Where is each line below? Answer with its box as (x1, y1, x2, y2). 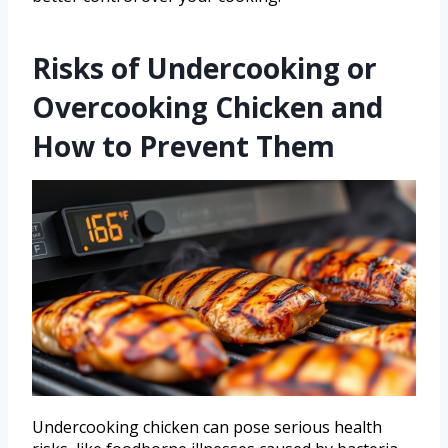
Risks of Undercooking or (32, 49, 377, 88)
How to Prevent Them (32, 127, 335, 166)
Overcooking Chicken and (32, 88, 383, 127)
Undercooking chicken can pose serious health (32, 416, 382, 439)
